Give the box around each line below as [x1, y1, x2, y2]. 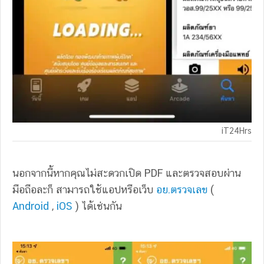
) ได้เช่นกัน [72, 200, 122, 213]
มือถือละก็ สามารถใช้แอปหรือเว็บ [12, 183, 156, 196]
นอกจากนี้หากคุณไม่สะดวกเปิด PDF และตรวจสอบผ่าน [12, 167, 241, 180]
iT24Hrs [222, 126, 252, 136]
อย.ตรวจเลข [156, 183, 207, 196]
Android [12, 200, 49, 213]
